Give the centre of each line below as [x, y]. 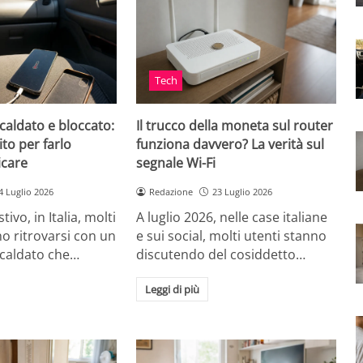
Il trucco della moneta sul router [235, 125]
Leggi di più [172, 290]
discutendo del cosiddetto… [221, 255]
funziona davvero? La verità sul [231, 144]
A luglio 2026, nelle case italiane [232, 218]
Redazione [171, 191]
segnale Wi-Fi [176, 162]
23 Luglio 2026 [242, 191]
